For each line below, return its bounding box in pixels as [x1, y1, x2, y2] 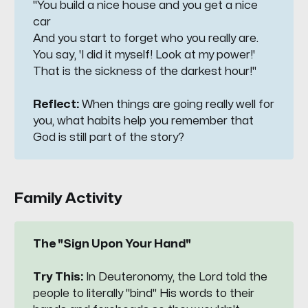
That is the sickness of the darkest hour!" [33, 66, 257, 78]
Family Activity [14, 192, 122, 206]
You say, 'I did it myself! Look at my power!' [33, 49, 256, 61]
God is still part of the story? [33, 132, 185, 144]
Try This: [33, 271, 84, 283]
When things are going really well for [79, 99, 275, 111]
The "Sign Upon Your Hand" [33, 238, 192, 250]
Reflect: [33, 99, 80, 111]
